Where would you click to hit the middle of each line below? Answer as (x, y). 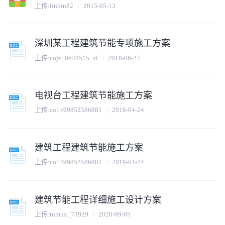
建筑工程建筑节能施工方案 (89, 147)
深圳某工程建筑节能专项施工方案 (103, 43)
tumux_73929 (69, 214)
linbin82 (62, 6)
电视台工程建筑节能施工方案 (94, 95)
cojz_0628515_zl (74, 58)
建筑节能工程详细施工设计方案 (98, 200)
